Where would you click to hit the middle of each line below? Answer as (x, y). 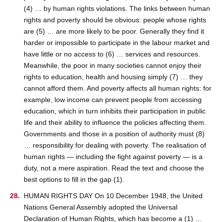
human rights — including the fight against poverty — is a (113, 157)
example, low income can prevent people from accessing (113, 100)
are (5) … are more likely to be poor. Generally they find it (114, 31)
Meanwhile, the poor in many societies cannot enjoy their (113, 66)
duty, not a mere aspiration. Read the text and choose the (114, 168)
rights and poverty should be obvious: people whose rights (115, 20)
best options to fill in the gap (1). (74, 180)
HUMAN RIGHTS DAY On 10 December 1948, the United (113, 196)
